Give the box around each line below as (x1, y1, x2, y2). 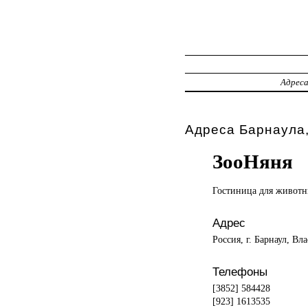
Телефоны (212, 264, 267, 278)
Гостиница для (212, 184, 276, 196)
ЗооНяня (212, 150, 293, 173)
